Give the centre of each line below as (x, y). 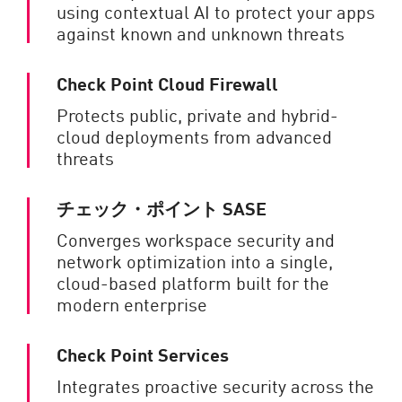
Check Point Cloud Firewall (167, 83)
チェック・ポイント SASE (162, 208)
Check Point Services (143, 354)
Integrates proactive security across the (215, 385)
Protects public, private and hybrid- (197, 114)
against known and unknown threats (201, 32)
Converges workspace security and (196, 239)
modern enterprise (132, 303)
